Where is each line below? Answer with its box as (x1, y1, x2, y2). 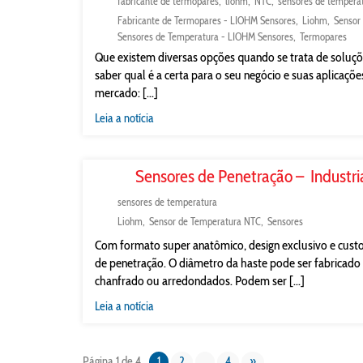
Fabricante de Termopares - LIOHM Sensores (117, 14, 296, 27)
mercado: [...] (95, 85, 158, 100)
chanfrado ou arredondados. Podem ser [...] (95, 273, 305, 288)
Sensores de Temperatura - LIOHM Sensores (117, 30, 293, 43)
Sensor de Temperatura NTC (149, 215, 261, 228)
